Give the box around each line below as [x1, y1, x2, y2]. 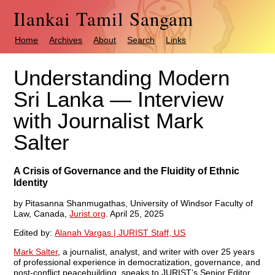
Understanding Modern [14, 66, 230, 90]
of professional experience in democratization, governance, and [14, 257, 261, 267]
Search [127, 35, 155, 45]
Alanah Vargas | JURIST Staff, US [55, 227, 186, 238]
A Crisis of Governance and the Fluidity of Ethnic [14, 165, 240, 176]
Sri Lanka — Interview [14, 87, 224, 111]
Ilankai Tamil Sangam [14, 6, 194, 31]
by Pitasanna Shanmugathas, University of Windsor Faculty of [14, 198, 254, 208]
